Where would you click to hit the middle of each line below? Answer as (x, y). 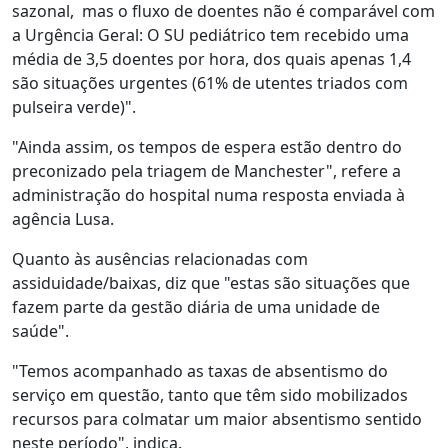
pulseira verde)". (74, 107)
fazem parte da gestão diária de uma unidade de (196, 307)
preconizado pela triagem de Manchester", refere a (206, 171)
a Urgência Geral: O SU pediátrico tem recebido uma (210, 35)
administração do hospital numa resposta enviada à (208, 195)
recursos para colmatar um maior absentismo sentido (217, 419)
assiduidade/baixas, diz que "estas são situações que (211, 283)
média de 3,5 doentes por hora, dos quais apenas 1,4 (211, 59)
